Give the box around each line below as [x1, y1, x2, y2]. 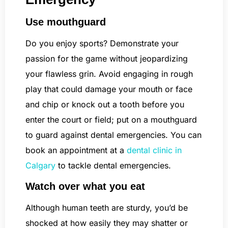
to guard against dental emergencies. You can [25, 130, 202, 140]
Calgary [25, 160, 55, 171]
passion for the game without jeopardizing [25, 53, 188, 64]
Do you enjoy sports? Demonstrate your [25, 38, 179, 49]
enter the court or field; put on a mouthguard [25, 115, 197, 125]
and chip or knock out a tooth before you [25, 99, 184, 110]
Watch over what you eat [25, 180, 145, 192]
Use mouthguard [25, 16, 106, 28]
